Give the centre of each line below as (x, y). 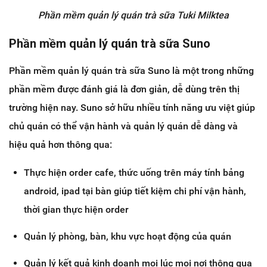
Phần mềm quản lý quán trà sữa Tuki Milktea (133, 15)
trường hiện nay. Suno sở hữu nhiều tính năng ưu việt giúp (132, 107)
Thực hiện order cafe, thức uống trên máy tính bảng (134, 172)
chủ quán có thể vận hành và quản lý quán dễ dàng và (123, 126)
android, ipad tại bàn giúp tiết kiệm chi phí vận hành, (135, 191)
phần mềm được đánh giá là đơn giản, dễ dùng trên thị (124, 89)
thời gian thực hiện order (76, 209)
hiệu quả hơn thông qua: (60, 144)
